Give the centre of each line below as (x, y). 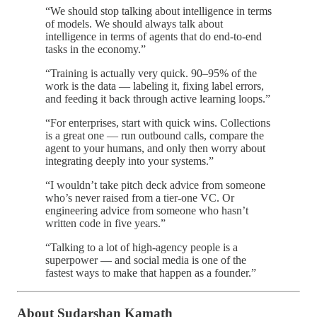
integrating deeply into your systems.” (129, 161)
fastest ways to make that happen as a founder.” (151, 273)
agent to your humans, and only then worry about (155, 149)
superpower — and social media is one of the (146, 260)
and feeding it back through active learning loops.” (158, 99)
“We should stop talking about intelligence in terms (158, 11)
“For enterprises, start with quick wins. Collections (158, 123)
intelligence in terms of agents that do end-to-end (154, 37)
